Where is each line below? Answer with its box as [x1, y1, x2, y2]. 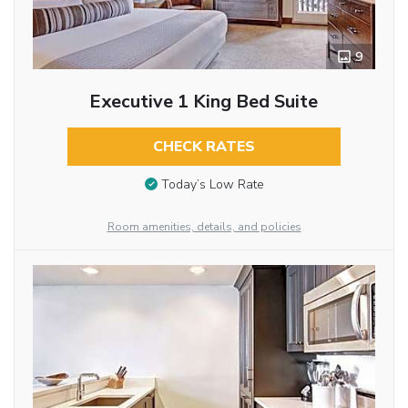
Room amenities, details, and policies [107, 219, 301, 235]
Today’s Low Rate [160, 175, 264, 193]
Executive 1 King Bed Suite [89, 89, 319, 115]
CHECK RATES [152, 137, 255, 158]
